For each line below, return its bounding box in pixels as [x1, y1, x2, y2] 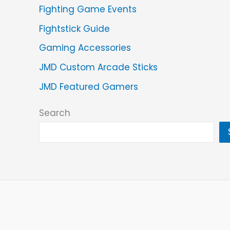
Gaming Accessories [39, 42, 131, 54]
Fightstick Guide [39, 22, 110, 35]
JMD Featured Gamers [39, 80, 138, 93]
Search [39, 107, 70, 120]
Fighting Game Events [39, 3, 137, 15]
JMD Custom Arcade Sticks [39, 61, 158, 74]
